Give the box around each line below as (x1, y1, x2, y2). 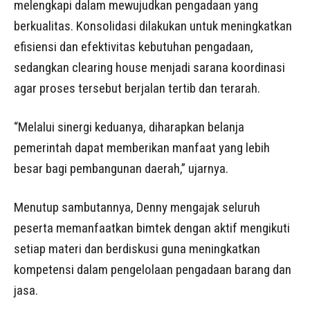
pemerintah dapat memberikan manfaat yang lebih (14, 140, 270, 156)
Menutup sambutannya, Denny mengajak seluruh (14, 199, 260, 216)
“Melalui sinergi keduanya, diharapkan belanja (14, 119, 244, 136)
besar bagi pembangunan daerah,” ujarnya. (14, 161, 228, 177)
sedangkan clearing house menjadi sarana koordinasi (14, 60, 285, 76)
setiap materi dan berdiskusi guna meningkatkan (14, 241, 260, 257)
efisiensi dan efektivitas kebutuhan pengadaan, (14, 39, 253, 55)
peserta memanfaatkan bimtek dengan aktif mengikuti (14, 220, 290, 237)
